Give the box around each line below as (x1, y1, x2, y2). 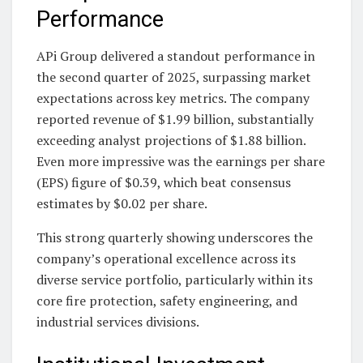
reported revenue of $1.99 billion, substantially (36, 110, 314, 129)
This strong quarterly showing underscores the (36, 228, 313, 247)
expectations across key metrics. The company (36, 89, 310, 108)
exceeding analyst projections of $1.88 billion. (36, 131, 305, 150)
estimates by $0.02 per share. (36, 194, 207, 213)
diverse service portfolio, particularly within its (36, 271, 313, 289)
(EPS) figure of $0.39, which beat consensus (36, 173, 291, 192)
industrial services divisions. (36, 313, 199, 331)
